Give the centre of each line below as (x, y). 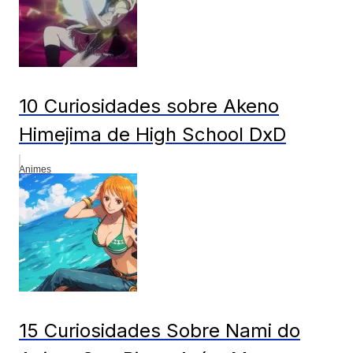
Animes (35, 169)
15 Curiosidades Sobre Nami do (160, 330)
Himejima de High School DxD (152, 134)
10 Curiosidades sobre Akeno (149, 106)
